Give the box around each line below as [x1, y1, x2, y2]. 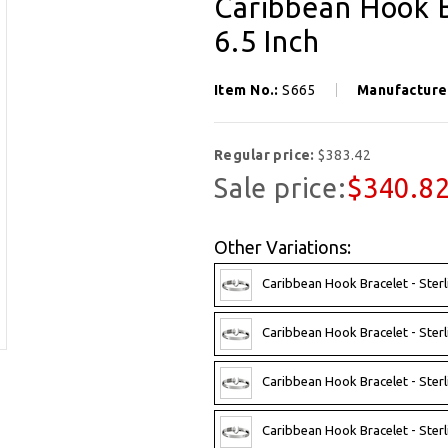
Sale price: [214, 172, 347, 203]
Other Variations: [214, 236, 351, 257]
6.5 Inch [214, 24, 320, 57]
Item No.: [214, 81, 283, 98]
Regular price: [214, 146, 319, 163]
